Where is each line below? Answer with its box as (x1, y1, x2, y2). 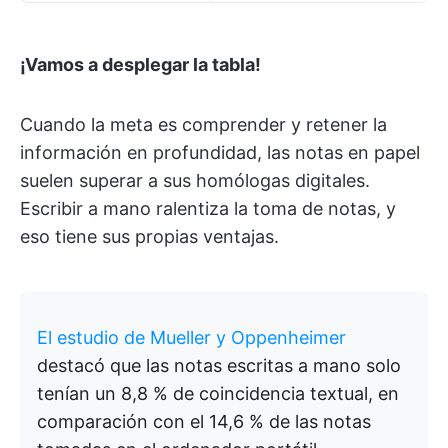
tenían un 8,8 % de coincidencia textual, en (37, 383, 399, 405)
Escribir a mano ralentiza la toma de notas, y (20, 198, 396, 220)
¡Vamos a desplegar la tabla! (20, 54, 261, 76)
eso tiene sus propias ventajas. (20, 226, 279, 248)
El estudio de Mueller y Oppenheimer (37, 327, 346, 349)
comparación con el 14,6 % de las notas (37, 411, 371, 433)
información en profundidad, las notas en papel (20, 142, 420, 164)
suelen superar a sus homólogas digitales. (20, 170, 370, 192)
